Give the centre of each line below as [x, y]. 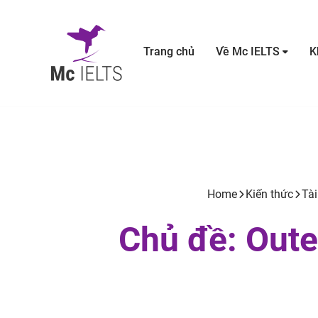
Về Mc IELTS [248, 51]
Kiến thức [269, 194]
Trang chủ [169, 51]
